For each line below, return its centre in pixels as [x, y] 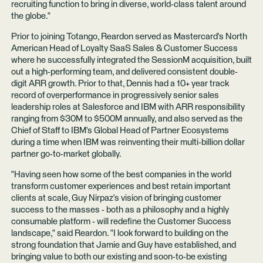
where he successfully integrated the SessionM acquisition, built [131, 60]
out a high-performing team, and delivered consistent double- [124, 72]
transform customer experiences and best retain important [121, 187]
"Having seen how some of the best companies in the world [121, 175]
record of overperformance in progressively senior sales [115, 96]
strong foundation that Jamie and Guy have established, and [123, 245]
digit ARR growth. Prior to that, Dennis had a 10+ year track [120, 84]
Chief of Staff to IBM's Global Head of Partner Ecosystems [120, 131]
